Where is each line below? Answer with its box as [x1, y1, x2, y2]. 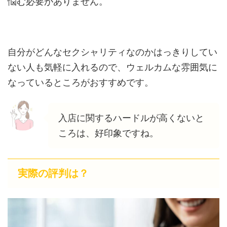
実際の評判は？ [18, 167, 89, 179]
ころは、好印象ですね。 [58, 127, 159, 138]
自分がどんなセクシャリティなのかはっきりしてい [8, 46, 217, 57]
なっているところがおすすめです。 [8, 77, 154, 88]
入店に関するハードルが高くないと [58, 112, 204, 123]
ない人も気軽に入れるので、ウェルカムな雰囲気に [8, 61, 217, 72]
